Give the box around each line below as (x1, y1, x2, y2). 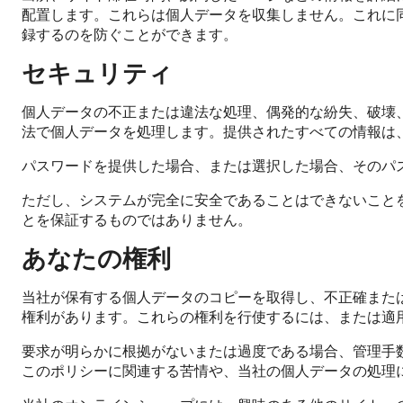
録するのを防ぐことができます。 (22, 25, 237, 42)
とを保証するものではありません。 (22, 210, 252, 228)
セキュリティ (22, 58, 173, 87)
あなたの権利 (22, 243, 171, 273)
